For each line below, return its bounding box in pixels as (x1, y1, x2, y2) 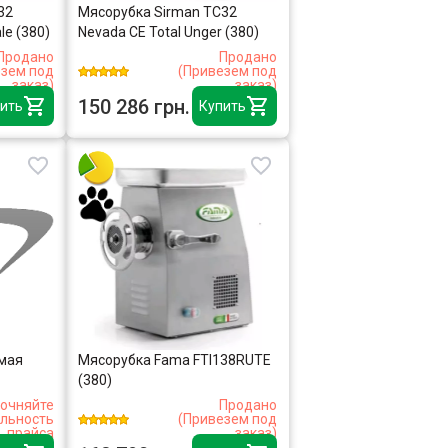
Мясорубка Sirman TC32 (77, 4, 237, 20)
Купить (199, 98, 246, 114)
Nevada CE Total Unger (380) (77, 24, 259, 40)
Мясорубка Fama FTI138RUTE (77, 351, 271, 368)
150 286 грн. (77, 95, 190, 119)
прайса (6, 424, 54, 441)
